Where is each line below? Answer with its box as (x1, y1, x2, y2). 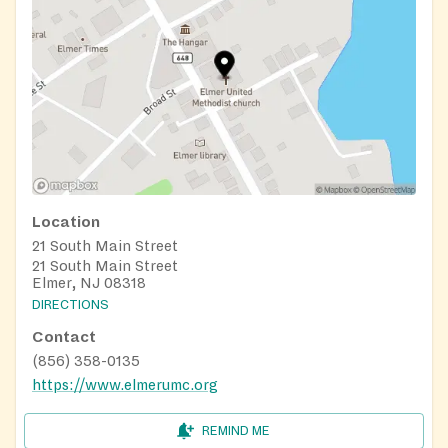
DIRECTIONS (32, 297, 109, 312)
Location (32, 213, 100, 230)
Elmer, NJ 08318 (32, 274, 146, 291)
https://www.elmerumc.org (32, 376, 218, 393)
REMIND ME (202, 423, 270, 438)
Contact (32, 328, 96, 345)
